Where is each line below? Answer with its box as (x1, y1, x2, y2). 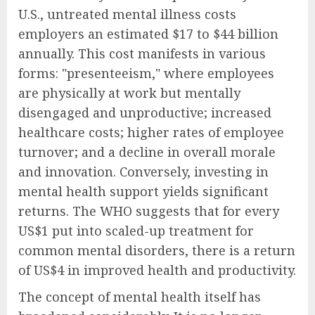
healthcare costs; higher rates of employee (18, 123, 284, 141)
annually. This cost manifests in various (18, 44, 266, 62)
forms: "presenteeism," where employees (18, 64, 274, 82)
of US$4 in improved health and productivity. (18, 261, 296, 278)
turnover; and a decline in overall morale (18, 143, 276, 160)
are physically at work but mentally (18, 84, 240, 101)
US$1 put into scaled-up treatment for (18, 221, 254, 239)
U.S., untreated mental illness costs (18, 5, 236, 22)
